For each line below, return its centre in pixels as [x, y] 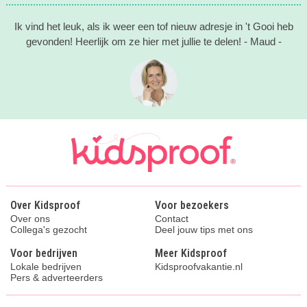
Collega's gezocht [48, 230]
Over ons [30, 219]
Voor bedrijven [44, 254]
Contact [172, 219]
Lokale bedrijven [46, 267]
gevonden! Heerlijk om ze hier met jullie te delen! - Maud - [153, 42]
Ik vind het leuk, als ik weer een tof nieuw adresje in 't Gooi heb [153, 27]
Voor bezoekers [192, 206]
